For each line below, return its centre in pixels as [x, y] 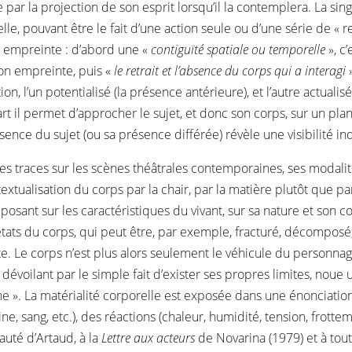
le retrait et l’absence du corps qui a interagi [230, 71]
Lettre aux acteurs [148, 338]
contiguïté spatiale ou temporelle [238, 49]
